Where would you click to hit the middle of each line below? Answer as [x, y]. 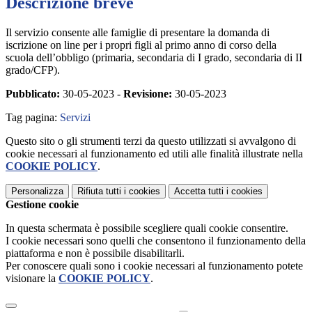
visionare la [32, 278]
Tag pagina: [33, 117]
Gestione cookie [42, 204]
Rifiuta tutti [99, 191]
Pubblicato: [33, 93]
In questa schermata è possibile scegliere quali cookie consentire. [147, 228]
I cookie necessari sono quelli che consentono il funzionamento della [156, 240]
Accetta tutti [199, 191]
